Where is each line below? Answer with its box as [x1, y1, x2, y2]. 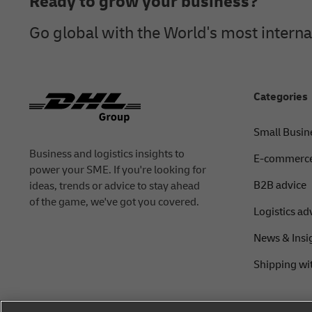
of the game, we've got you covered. [29, 195, 199, 210]
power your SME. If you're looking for [29, 163, 206, 178]
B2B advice [253, 178, 306, 193]
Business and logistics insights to [29, 147, 185, 162]
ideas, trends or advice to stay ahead [29, 179, 200, 194]
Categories [253, 90, 308, 104]
